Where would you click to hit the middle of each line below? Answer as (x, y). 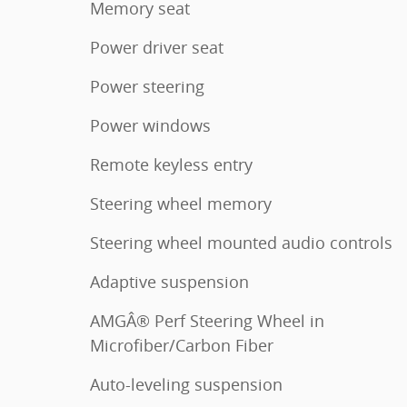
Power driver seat (157, 48)
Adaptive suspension (169, 282)
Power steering (147, 87)
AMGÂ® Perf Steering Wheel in (207, 321)
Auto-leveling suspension (186, 385)
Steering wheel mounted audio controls (241, 243)
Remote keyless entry (171, 165)
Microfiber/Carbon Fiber (182, 346)
